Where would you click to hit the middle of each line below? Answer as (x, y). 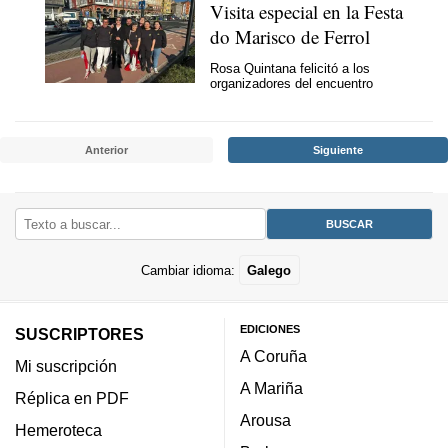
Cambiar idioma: (189, 270)
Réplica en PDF (72, 398)
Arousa (265, 420)
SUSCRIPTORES (79, 334)
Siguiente (338, 149)
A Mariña (271, 388)
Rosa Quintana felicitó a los (290, 68)
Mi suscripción (66, 366)
